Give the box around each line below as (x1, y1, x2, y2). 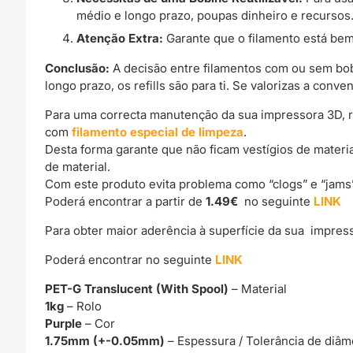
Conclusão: (45, 60, 110, 76)
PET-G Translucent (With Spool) (45, 281, 232, 296)
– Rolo (64, 299, 102, 314)
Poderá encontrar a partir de (45, 193, 206, 209)
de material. (45, 158, 111, 174)
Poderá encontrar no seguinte (45, 251, 216, 267)
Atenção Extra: (76, 31, 164, 46)
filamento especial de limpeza (69, 124, 244, 139)
